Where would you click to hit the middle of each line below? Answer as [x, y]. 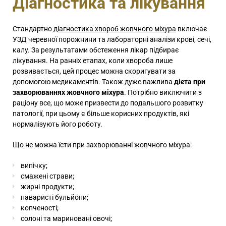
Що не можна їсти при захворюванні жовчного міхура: [102, 145]
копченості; [40, 208]
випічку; [34, 166]
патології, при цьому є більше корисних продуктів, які [101, 114]
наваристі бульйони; [54, 197]
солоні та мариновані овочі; [66, 219]
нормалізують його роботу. [58, 124]
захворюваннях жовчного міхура [68, 93]
